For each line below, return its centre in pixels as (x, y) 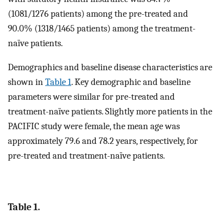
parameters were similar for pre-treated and (91, 97)
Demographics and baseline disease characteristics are (110, 68)
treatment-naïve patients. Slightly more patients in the (110, 112)
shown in (27, 82)
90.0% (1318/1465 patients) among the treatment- (102, 29)
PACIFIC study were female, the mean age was (94, 126)
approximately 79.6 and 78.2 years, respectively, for (103, 141)
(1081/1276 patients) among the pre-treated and (98, 14)
